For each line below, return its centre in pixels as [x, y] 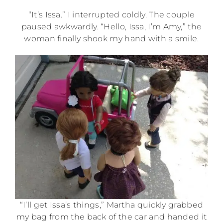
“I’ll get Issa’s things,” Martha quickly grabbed [111, 205]
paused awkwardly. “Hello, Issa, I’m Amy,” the [111, 27]
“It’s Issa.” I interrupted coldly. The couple [111, 15]
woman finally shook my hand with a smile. [111, 39]
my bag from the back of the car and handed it [111, 217]
